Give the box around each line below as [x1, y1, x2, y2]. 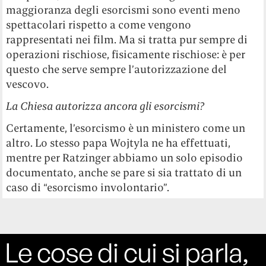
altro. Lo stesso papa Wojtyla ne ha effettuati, [6, 136, 231, 150]
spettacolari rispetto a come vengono [6, 18, 192, 32]
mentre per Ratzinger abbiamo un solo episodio [6, 151, 243, 165]
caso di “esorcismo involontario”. [6, 180, 170, 195]
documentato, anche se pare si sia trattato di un [6, 166, 242, 180]
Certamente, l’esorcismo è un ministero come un [6, 121, 246, 135]
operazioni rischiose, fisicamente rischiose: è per [6, 47, 246, 62]
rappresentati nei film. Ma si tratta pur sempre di [6, 33, 248, 47]
